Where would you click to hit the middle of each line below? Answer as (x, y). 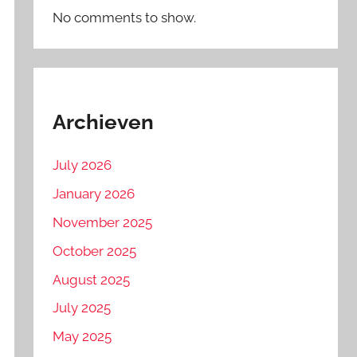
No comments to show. (125, 17)
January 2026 (94, 194)
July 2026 (82, 165)
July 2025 (82, 308)
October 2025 (95, 251)
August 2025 (92, 279)
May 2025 (82, 337)
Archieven (104, 122)
